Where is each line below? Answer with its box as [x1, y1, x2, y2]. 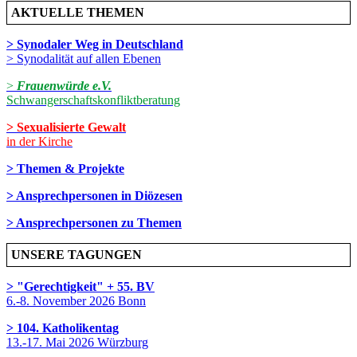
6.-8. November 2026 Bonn [6, 293, 146, 308]
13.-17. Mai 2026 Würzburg [6, 335, 148, 349]
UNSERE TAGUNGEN [11, 247, 142, 261]
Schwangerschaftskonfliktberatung [6, 92, 180, 107]
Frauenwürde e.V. [17, 78, 112, 92]
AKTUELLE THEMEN [11, 5, 144, 19]
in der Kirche [6, 134, 73, 148]
